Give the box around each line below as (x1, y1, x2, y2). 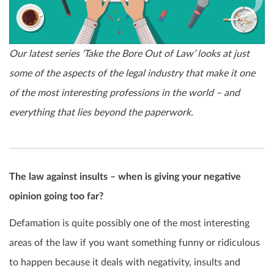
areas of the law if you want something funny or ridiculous (9, 237, 260, 248)
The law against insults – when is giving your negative (9, 171, 241, 182)
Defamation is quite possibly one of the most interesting (9, 218, 250, 228)
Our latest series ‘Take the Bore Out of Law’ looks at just (9, 48, 250, 59)
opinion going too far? (9, 191, 103, 201)
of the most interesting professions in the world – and (9, 87, 240, 98)
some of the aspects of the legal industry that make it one (9, 68, 255, 78)
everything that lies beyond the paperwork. (9, 107, 193, 117)
